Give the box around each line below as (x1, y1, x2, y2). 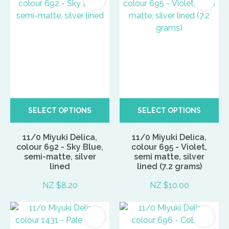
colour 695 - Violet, (131, 142, 207, 152)
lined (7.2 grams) (136, 162, 202, 172)
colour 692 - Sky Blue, (16, 142, 103, 152)
